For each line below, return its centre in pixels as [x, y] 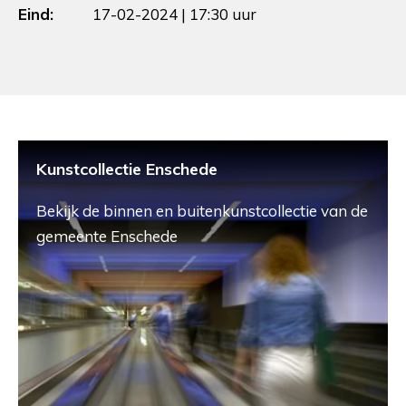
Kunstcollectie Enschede [127, 169]
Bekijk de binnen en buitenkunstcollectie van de [202, 211]
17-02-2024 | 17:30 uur [174, 14]
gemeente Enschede [107, 237]
